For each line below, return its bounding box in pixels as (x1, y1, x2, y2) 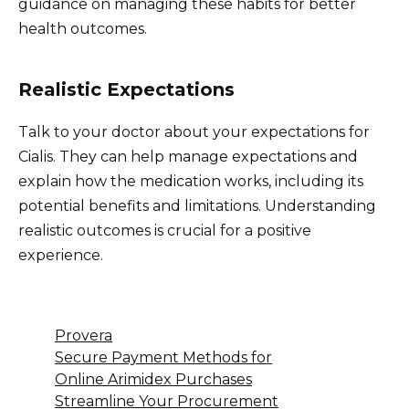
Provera (55, 326, 112, 344)
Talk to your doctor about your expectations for (18, 122, 370, 141)
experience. (18, 246, 103, 264)
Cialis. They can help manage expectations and (18, 147, 358, 165)
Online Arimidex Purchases (55, 370, 252, 388)
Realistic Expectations (18, 78, 235, 100)
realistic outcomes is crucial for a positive (18, 221, 311, 239)
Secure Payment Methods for (55, 348, 272, 366)
